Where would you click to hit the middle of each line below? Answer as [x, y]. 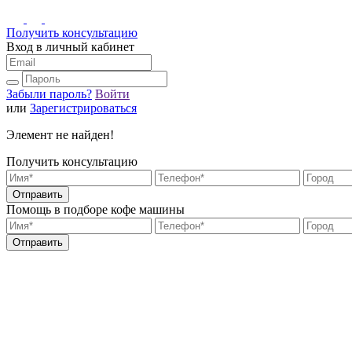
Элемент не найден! [60, 135]
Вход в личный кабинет [70, 47]
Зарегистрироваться [83, 108]
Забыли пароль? [49, 94]
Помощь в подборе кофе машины [95, 209]
